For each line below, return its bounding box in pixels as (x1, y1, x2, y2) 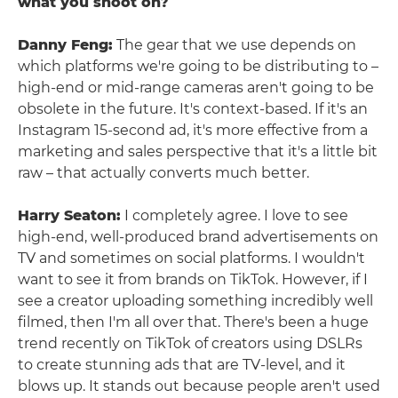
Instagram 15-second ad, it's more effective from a (18, 121, 368, 139)
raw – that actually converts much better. (18, 163, 309, 181)
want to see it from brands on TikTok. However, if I (18, 270, 368, 288)
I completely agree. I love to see (121, 206, 348, 224)
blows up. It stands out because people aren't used (18, 377, 380, 394)
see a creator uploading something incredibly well (18, 291, 373, 309)
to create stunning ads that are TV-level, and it (18, 355, 346, 373)
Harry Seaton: (18, 206, 121, 224)
